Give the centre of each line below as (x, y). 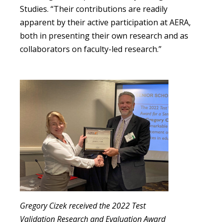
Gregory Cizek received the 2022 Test (83, 206)
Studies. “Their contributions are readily (94, 9)
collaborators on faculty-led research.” (91, 49)
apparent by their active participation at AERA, (105, 23)
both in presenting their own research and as (104, 36)
